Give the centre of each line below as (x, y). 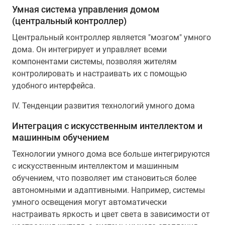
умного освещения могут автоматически (89, 202)
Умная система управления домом (86, 9)
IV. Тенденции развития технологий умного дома (103, 106)
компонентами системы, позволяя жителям (94, 62)
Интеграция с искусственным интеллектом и (107, 126)
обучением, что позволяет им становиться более (104, 178)
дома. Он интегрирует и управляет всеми (89, 49)
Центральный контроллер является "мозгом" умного (111, 37)
